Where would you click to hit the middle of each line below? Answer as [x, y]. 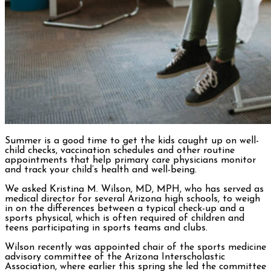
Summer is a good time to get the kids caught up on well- [132, 141]
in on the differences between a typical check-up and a [125, 209]
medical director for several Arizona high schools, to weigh [132, 199]
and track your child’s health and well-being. [101, 170]
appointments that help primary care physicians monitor [130, 161]
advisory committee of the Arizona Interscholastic [115, 257]
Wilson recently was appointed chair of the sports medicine [135, 248]
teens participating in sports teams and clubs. [106, 228]
